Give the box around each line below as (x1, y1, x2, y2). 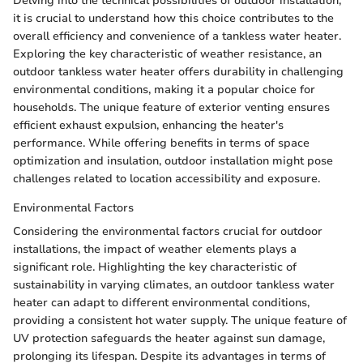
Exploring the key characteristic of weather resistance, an (13, 46, 322, 62)
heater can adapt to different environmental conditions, (13, 295, 310, 311)
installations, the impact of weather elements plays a (13, 241, 297, 258)
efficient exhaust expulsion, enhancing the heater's (13, 117, 284, 134)
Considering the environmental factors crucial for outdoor (13, 224, 322, 240)
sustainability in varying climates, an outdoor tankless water (13, 277, 335, 293)
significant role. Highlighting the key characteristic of (13, 259, 297, 275)
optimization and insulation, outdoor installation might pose (13, 153, 333, 169)
